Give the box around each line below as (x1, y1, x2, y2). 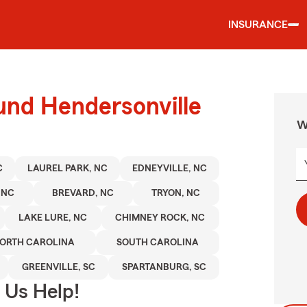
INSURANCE (228, 19, 288, 30)
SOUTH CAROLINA (116, 238, 199, 247)
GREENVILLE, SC (21, 262, 95, 272)
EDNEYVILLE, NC (132, 164, 208, 173)
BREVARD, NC (52, 188, 114, 198)
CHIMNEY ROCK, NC (115, 213, 206, 223)
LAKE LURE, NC (19, 213, 88, 223)
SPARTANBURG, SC (121, 262, 206, 272)
